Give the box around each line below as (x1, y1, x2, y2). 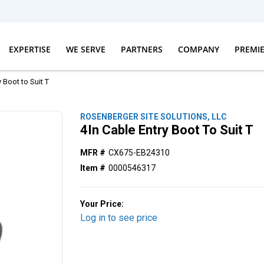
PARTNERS (120, 43, 163, 55)
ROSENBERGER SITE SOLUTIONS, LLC (80, 112, 227, 121)
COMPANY (177, 43, 219, 55)
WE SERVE (65, 43, 105, 55)
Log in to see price (80, 212, 158, 223)
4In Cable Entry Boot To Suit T (80, 123, 254, 137)
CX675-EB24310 (108, 148, 170, 157)
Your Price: (80, 199, 124, 209)
